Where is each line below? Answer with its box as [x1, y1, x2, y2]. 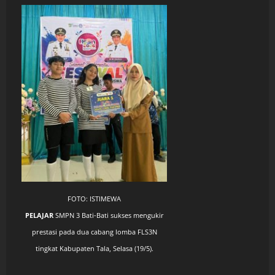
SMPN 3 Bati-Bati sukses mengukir [53, 211, 164, 220]
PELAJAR [25, 211, 53, 220]
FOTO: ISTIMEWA [68, 194, 121, 203]
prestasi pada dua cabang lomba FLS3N [31, 227, 157, 236]
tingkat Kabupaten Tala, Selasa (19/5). [35, 244, 153, 253]
